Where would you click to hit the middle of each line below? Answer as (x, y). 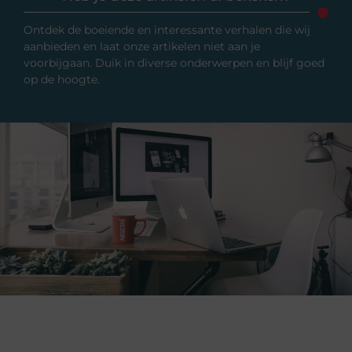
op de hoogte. (62, 79)
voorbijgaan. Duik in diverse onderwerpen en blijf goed (174, 62)
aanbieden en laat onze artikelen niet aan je (142, 46)
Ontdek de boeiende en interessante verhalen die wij (167, 29)
